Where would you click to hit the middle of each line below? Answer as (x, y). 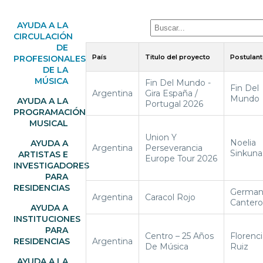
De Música (167, 246)
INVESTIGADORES (51, 165)
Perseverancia (174, 148)
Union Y (161, 137)
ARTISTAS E (43, 154)
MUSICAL (49, 123)
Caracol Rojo (170, 197)
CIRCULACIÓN (43, 36)
